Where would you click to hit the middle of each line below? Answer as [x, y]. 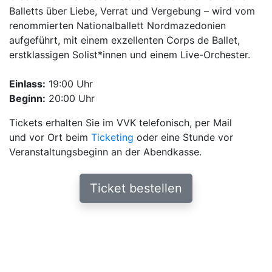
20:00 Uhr [70, 98]
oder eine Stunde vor [183, 137]
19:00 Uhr [69, 84]
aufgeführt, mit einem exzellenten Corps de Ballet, [124, 40]
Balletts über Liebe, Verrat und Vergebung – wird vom [132, 11]
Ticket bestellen [136, 188]
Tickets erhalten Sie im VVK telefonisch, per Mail [121, 123]
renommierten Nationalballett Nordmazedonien [117, 25]
